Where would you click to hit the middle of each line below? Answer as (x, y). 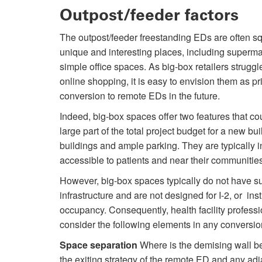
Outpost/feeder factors (149, 15)
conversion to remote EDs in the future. (141, 96)
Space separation (99, 245)
